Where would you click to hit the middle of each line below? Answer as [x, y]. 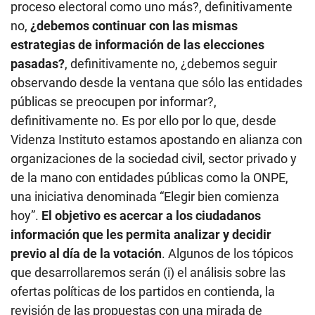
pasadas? [38, 64]
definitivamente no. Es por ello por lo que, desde [143, 121]
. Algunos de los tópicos [227, 254]
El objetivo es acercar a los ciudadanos [151, 216]
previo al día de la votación [86, 254]
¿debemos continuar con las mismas [134, 26]
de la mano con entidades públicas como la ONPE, [149, 178]
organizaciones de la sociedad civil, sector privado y [154, 159]
